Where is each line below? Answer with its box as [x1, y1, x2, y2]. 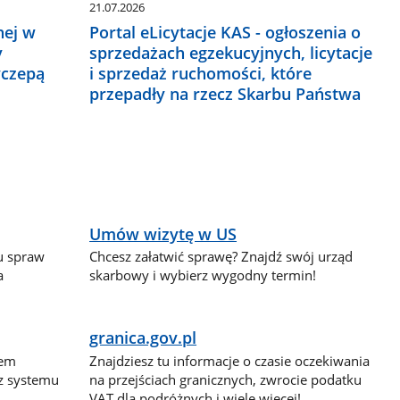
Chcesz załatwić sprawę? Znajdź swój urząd [89, 247, 354, 266]
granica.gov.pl [89, 327, 197, 349]
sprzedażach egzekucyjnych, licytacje [89, 41, 373, 63]
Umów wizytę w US [89, 222, 237, 245]
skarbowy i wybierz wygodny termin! [89, 266, 317, 285]
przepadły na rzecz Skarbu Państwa [89, 82, 362, 104]
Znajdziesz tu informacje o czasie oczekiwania [89, 352, 371, 371]
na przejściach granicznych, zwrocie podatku [89, 371, 362, 389]
